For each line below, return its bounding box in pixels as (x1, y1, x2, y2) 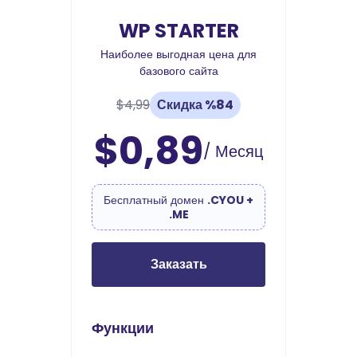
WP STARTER (118, 18, 239, 45)
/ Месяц (203, 140, 263, 163)
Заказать (150, 255, 207, 274)
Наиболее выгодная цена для (100, 46, 257, 63)
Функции (92, 318, 154, 339)
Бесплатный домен (104, 192, 207, 209)
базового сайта (139, 63, 218, 80)
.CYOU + (207, 192, 253, 209)
